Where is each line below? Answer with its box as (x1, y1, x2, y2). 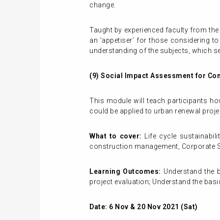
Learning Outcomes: (89, 167, 161, 175)
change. (89, 1, 116, 9)
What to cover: (89, 132, 145, 140)
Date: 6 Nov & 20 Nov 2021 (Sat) (89, 203, 198, 211)
